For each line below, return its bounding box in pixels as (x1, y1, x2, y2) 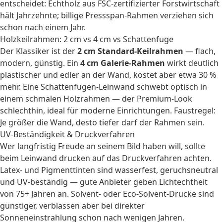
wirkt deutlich (165, 57, 219, 68)
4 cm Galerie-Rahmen (80, 57, 165, 68)
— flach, (183, 46, 216, 56)
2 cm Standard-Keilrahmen (77, 46, 183, 56)
